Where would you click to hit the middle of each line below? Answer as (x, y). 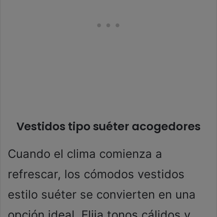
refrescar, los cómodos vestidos (96, 174)
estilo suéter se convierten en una (102, 195)
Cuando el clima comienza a (85, 154)
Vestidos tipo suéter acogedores (108, 127)
